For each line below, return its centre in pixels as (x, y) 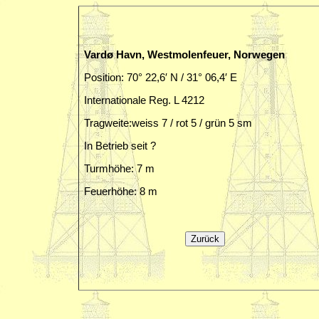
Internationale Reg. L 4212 (144, 100)
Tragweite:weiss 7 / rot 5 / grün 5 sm (168, 123)
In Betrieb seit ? (120, 146)
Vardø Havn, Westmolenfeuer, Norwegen (184, 55)
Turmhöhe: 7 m (119, 169)
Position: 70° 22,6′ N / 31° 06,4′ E (161, 78)
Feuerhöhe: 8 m (121, 192)
